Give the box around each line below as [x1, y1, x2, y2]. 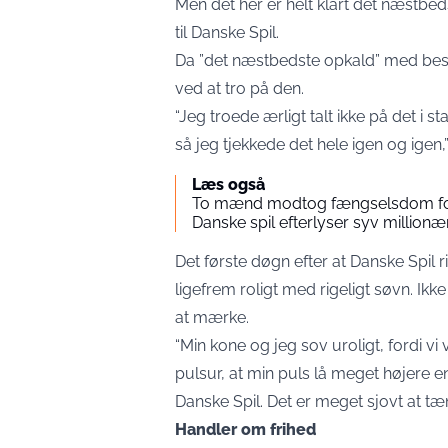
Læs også [192, 175, 265, 194]
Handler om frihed [175, 420, 316, 439]
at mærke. [175, 308, 249, 327]
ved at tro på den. [175, 79, 304, 98]
